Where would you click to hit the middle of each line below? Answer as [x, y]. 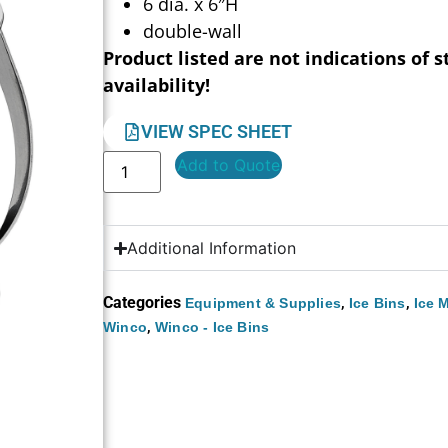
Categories [142, 303]
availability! [157, 84]
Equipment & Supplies [263, 303]
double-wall [193, 30]
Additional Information [212, 248]
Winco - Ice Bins [212, 327]
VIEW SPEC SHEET [217, 132]
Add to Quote [229, 165]
